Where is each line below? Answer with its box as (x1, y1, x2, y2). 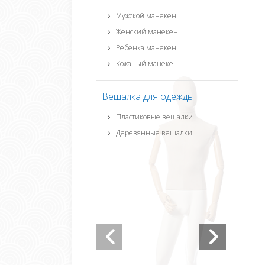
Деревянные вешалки (116, 128, 192, 138)
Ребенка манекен (116, 43, 176, 53)
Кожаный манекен (116, 59, 178, 69)
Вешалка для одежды (102, 90, 194, 104)
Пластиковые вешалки (116, 112, 193, 122)
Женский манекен (116, 27, 178, 37)
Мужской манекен (116, 11, 176, 21)
